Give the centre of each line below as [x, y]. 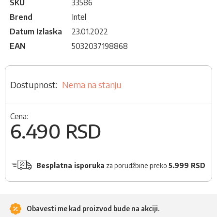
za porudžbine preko [136, 166]
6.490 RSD [56, 131]
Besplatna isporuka [70, 166]
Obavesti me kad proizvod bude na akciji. [92, 208]
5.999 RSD [187, 166]
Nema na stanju [92, 85]
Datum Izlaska [36, 32]
